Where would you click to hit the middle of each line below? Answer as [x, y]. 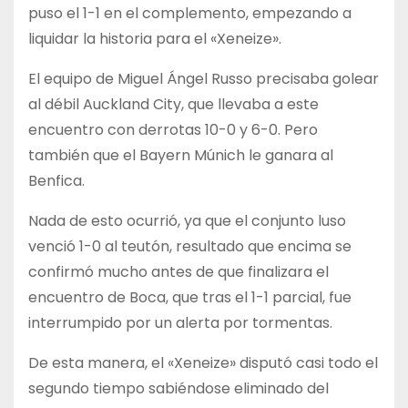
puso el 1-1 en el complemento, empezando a [190, 14]
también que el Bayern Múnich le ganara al [181, 156]
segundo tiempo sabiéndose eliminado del [178, 389]
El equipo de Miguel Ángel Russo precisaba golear [204, 79]
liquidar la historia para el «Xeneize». [155, 39]
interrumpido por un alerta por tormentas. [180, 323]
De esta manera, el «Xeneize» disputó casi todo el [203, 363]
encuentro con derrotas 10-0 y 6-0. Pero [173, 130]
